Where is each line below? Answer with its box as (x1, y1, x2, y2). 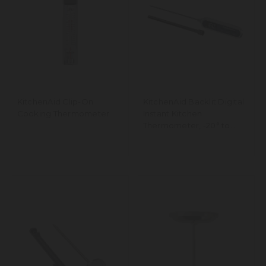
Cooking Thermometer (17, 109, 110, 119)
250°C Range (142, 132, 195, 142)
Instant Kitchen (142, 109, 202, 119)
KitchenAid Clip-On (17, 97, 93, 107)
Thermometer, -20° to (142, 121, 230, 131)
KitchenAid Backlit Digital (142, 97, 244, 107)
